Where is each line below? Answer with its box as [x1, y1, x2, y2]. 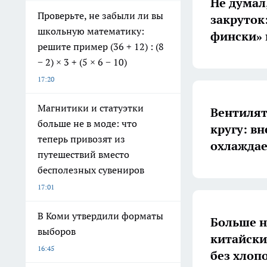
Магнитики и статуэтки [38, 102, 144, 114]
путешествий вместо [38, 148, 129, 161]
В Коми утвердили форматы [38, 210, 163, 222]
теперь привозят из [38, 133, 125, 145]
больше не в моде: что [38, 117, 137, 130]
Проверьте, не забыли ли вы [38, 10, 163, 22]
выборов [38, 225, 76, 238]
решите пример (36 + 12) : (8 [38, 41, 164, 53]
